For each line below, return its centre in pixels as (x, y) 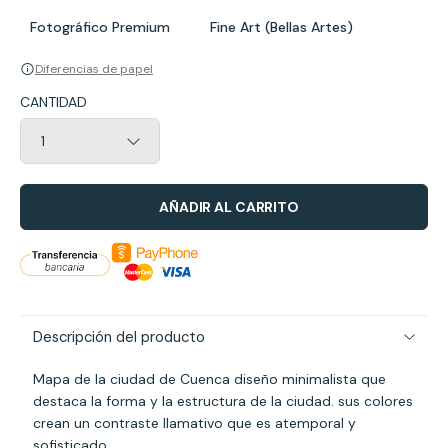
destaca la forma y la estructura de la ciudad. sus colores (222, 401)
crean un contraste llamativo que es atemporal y (194, 423)
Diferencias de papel (94, 69)
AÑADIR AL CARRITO (229, 207)
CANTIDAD (53, 102)
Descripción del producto (118, 337)
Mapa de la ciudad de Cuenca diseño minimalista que (209, 379)
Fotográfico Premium (100, 27)
